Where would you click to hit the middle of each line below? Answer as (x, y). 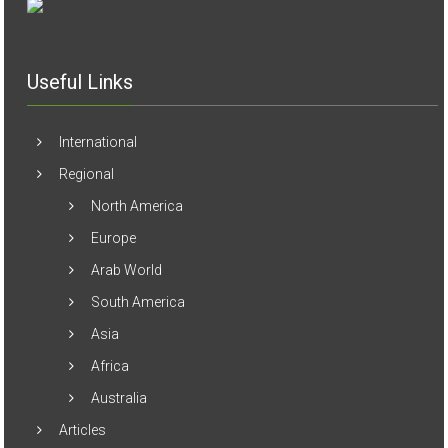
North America (137, 185)
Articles (83, 409)
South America (138, 281)
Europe (114, 217)
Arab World (127, 249)
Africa (110, 345)
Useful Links (80, 61)
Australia (119, 377)
